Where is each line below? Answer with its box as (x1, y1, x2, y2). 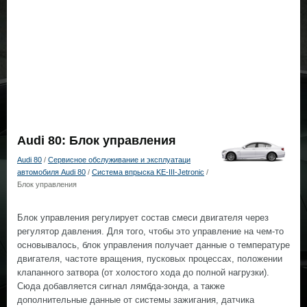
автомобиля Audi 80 (17, 168, 86, 176)
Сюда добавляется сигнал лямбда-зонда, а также (17, 281, 225, 291)
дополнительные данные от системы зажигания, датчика (17, 295, 254, 305)
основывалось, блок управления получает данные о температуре (17, 240, 290, 250)
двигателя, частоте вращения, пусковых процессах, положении (17, 254, 282, 264)
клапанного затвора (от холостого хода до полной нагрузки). (17, 267, 269, 278)
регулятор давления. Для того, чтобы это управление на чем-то (17, 226, 284, 236)
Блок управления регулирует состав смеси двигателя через (17, 212, 269, 223)
